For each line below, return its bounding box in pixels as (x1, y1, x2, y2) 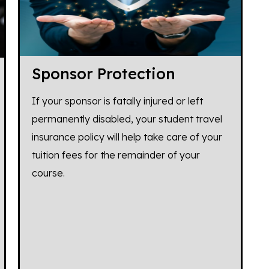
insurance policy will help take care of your (32, 131, 223, 144)
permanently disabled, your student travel (32, 113, 223, 125)
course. (32, 167, 65, 180)
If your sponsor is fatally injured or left (32, 95, 204, 107)
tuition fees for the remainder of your (32, 149, 201, 162)
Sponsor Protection (32, 64, 176, 83)
